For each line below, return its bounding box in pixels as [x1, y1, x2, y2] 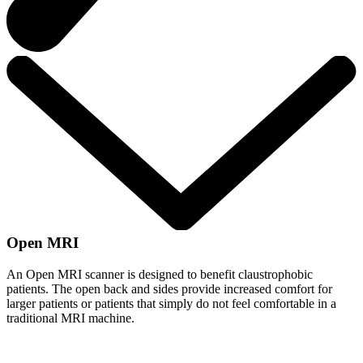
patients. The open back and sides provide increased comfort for [6, 281, 332, 296]
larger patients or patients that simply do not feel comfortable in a [6, 296, 336, 310]
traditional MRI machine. [6, 310, 135, 325]
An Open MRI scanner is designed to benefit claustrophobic [6, 267, 313, 281]
